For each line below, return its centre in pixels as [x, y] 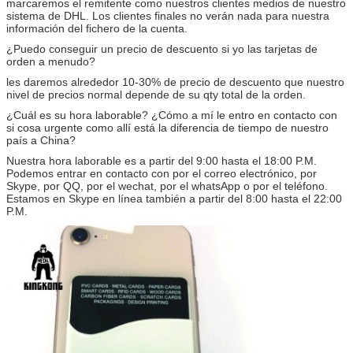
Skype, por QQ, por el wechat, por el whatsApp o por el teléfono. [167, 186]
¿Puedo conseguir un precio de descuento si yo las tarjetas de [162, 48]
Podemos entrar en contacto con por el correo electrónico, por [162, 173]
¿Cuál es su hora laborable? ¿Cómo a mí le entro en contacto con [172, 115]
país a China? [41, 140]
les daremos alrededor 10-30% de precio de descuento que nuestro [175, 82]
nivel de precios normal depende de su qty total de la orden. [156, 94]
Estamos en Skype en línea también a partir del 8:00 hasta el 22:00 [174, 198]
